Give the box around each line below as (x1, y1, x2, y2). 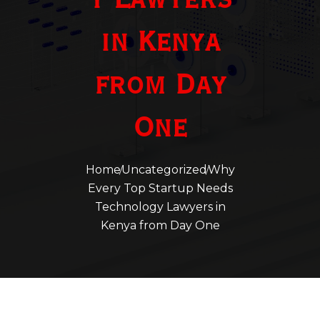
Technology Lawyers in (94, 200, 226, 214)
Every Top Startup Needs (87, 181, 233, 196)
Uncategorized (121, 163, 207, 177)
